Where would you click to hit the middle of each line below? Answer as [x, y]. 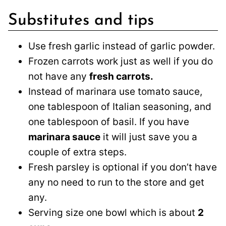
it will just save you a [149, 137]
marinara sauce [64, 137]
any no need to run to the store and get [116, 183]
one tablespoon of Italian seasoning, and [120, 107]
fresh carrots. [121, 77]
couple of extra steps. [77, 152]
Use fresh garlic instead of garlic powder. [122, 46]
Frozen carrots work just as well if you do [121, 62]
